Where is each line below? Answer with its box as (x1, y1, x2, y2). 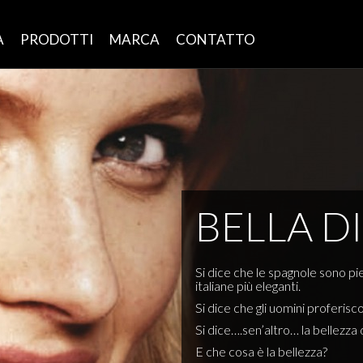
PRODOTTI (20, 31, 93, 48)
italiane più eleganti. (195, 278, 301, 293)
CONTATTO (176, 31, 255, 48)
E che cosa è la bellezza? (195, 344, 327, 359)
